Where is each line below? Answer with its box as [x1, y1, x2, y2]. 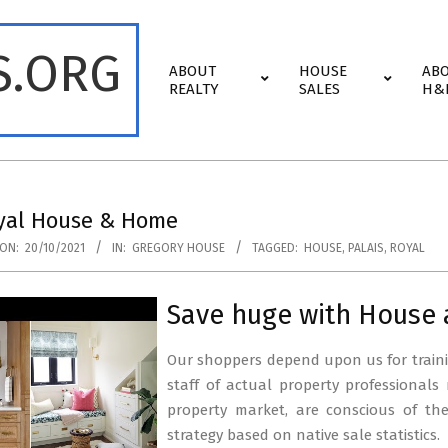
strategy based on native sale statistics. [167, 426, 440, 444]
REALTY [169, 80, 219, 98]
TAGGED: [252, 241, 298, 255]
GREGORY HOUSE [132, 241, 225, 255]
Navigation [153, 76, 228, 94]
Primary [153, 51, 206, 69]
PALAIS [348, 241, 384, 255]
